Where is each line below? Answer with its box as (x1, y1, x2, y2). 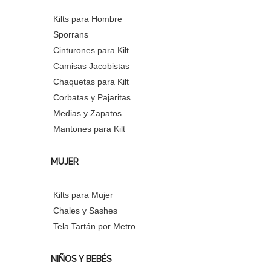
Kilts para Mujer (53, 189, 113, 200)
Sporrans (53, 29, 88, 39)
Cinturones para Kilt (53, 45, 129, 55)
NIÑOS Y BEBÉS (51, 253, 112, 264)
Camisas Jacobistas (53, 60, 129, 71)
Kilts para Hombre (53, 13, 122, 24)
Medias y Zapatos (53, 108, 122, 118)
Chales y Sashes (53, 205, 117, 215)
